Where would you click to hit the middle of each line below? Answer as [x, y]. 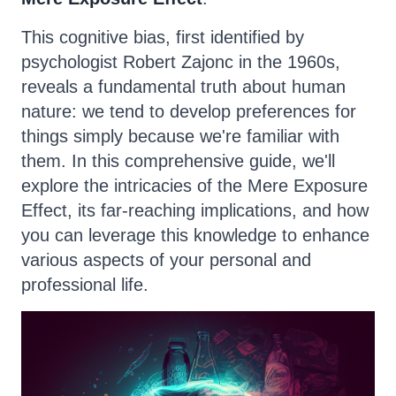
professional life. [85, 285]
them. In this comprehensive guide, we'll [178, 161]
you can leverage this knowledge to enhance [195, 235]
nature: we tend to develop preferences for [189, 111]
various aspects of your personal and [166, 260]
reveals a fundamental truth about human [183, 87]
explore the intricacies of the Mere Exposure [194, 186]
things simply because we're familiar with [180, 136]
